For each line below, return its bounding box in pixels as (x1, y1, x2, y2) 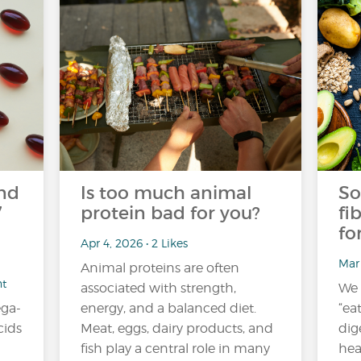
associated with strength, (81, 280, 236, 296)
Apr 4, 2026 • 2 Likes (81, 235, 188, 250)
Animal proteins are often (81, 260, 239, 276)
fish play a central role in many (81, 341, 270, 356)
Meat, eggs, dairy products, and (81, 321, 273, 336)
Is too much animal (81, 182, 251, 204)
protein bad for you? (81, 202, 260, 224)
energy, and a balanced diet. (81, 301, 256, 316)
